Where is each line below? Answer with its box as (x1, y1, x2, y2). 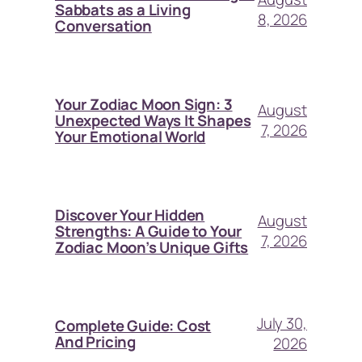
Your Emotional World (55, 125, 206, 147)
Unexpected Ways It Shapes (55, 109, 251, 131)
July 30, (256, 312, 307, 334)
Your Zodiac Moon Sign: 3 (55, 93, 233, 115)
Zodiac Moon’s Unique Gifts (55, 236, 249, 258)
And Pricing (55, 330, 136, 352)
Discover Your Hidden (55, 204, 205, 225)
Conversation (55, 15, 152, 36)
